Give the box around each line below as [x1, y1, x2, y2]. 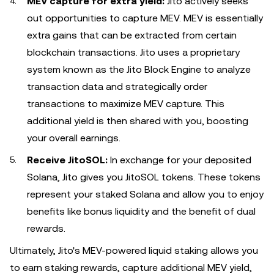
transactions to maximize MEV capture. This [27, 98, 224, 109]
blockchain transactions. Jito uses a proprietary [27, 46, 240, 58]
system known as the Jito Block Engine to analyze [27, 64, 251, 75]
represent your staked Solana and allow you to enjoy [27, 188, 264, 200]
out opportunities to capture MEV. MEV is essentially [27, 12, 263, 24]
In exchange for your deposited [108, 154, 251, 166]
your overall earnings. [27, 132, 120, 144]
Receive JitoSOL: [27, 154, 108, 166]
